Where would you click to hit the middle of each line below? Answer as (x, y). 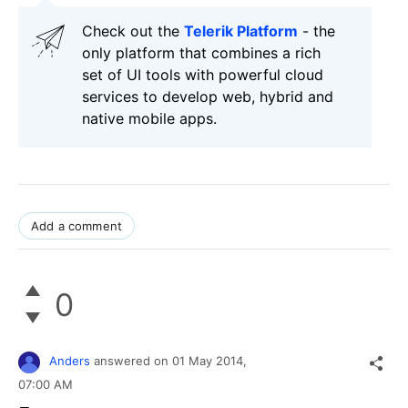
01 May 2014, (211, 361)
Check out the (133, 31)
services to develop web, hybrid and (208, 97)
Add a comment (77, 226)
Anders (70, 361)
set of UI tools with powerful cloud (203, 75)
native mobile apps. (149, 119)
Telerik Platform (241, 31)
